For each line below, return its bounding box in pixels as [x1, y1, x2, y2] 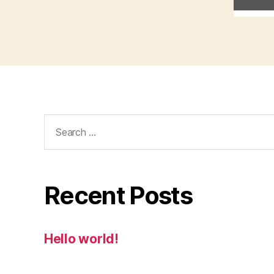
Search [39, 114, 81, 129]
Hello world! [44, 231, 119, 247]
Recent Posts [44, 180, 193, 211]
